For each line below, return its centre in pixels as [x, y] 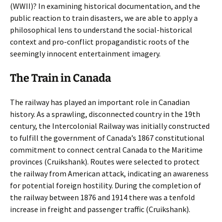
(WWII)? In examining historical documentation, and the [105, 6]
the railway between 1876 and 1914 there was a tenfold [102, 197]
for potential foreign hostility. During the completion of [106, 185]
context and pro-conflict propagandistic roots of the [100, 42]
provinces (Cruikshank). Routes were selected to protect [105, 162]
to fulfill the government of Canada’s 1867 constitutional [107, 138]
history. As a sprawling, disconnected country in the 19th [105, 114]
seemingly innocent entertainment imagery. [85, 54]
